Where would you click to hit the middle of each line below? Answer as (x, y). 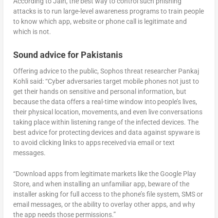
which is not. (32, 32)
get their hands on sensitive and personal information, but (100, 91)
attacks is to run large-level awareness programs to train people (108, 11)
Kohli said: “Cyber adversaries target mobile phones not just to (106, 81)
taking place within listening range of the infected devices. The (106, 122)
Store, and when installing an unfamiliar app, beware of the (101, 184)
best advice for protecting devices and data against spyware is (106, 132)
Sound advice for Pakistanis (68, 54)
